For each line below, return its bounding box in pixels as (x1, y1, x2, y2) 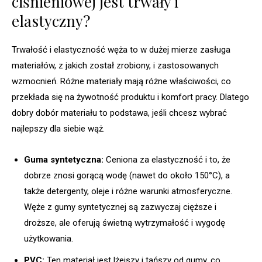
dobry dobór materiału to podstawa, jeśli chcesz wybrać (12, 107, 227, 118)
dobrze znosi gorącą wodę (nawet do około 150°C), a (24, 170, 230, 181)
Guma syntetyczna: (24, 154, 104, 165)
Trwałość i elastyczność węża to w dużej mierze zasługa (12, 44, 230, 55)
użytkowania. (24, 233, 73, 244)
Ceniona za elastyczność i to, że (104, 154, 230, 165)
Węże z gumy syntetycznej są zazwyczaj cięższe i (24, 201, 216, 212)
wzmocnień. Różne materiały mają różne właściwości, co (12, 75, 231, 87)
